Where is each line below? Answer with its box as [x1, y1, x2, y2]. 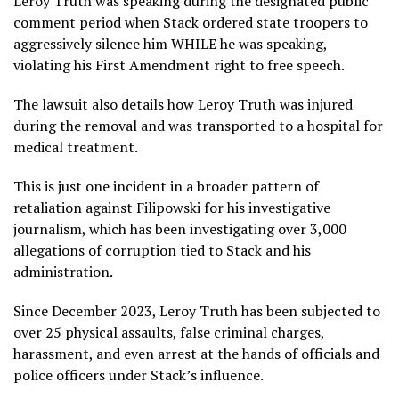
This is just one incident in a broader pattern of [13, 175, 319, 196]
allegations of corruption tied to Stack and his [13, 240, 311, 260]
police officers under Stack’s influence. [13, 364, 264, 385]
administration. [13, 261, 113, 281]
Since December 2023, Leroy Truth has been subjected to [13, 300, 380, 321]
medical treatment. [13, 136, 138, 157]
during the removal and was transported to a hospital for [13, 115, 383, 135]
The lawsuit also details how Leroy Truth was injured [13, 94, 353, 114]
